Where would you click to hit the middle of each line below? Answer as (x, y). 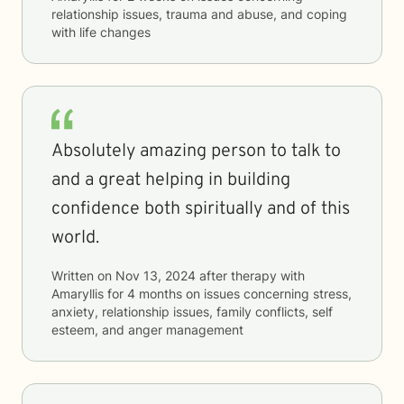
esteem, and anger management (147, 330)
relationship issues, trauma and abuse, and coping (199, 14)
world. (75, 238)
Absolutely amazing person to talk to (196, 151)
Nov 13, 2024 (156, 275)
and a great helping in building (171, 180)
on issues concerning (248, 294)
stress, (332, 294)
